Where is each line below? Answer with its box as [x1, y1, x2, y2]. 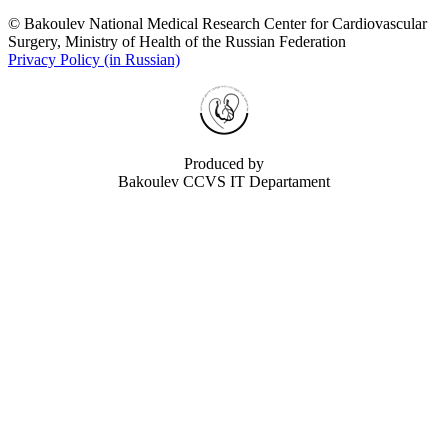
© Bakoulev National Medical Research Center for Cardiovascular [8, 14, 427, 32]
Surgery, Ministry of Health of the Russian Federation [8, 32, 346, 50]
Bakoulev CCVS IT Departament [118, 172, 330, 190]
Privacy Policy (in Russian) [8, 50, 180, 68]
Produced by [184, 154, 264, 172]
